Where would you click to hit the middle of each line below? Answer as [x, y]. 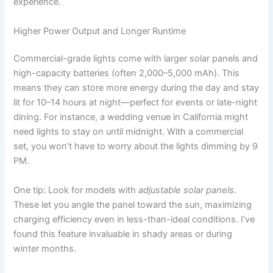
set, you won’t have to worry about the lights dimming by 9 [136, 147]
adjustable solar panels [186, 190]
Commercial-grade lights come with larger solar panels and [136, 59]
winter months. [45, 248]
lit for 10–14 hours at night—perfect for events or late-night [136, 103]
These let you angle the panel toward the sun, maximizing [133, 204]
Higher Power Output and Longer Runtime [100, 31]
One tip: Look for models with [76, 190]
